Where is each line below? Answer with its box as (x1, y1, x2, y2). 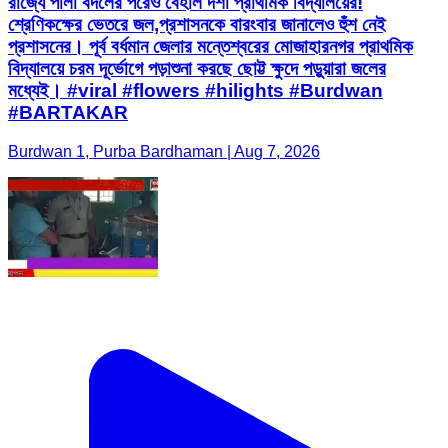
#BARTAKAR (8, 102, 128, 124)
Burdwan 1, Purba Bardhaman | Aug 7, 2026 (8, 143, 320, 160)
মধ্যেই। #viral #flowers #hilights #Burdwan (8, 80, 383, 102)
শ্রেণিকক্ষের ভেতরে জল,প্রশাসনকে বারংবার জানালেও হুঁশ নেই (8, 14, 386, 36)
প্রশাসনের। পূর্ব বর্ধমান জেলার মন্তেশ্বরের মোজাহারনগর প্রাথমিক (8, 36, 413, 58)
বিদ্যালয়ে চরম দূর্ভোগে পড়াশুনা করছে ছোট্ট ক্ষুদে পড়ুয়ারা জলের (8, 58, 386, 80)
